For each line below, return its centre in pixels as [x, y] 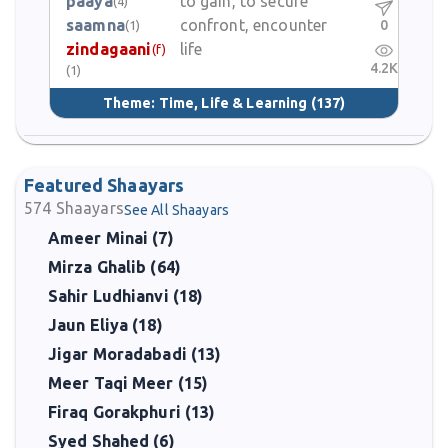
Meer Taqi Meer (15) [128, 383]
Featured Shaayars [104, 185]
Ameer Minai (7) [111, 238]
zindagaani [109, 49]
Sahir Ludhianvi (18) [126, 296]
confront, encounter [253, 25]
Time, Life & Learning [233, 102]
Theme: [130, 102]
